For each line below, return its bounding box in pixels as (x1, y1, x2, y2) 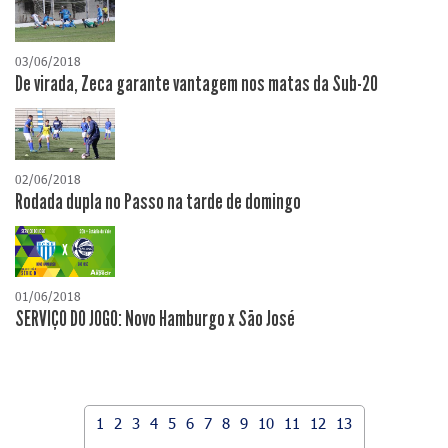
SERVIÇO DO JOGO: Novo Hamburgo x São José (15, 305, 295, 332)
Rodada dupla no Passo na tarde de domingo (15, 188, 301, 215)
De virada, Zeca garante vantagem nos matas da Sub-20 (15, 71, 378, 98)
